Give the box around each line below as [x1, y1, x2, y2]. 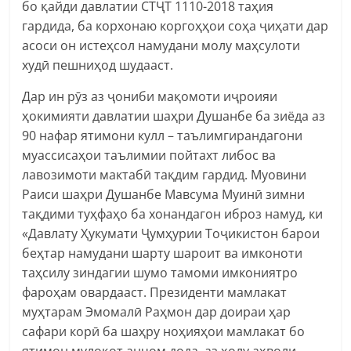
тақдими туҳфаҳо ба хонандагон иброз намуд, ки [22, 204, 324, 223]
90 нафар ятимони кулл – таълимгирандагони [22, 126, 303, 144]
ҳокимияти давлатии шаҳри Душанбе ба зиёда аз [22, 107, 326, 125]
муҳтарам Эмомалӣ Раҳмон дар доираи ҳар [22, 302, 291, 320]
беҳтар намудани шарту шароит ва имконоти [22, 244, 303, 262]
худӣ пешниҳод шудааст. [22, 56, 174, 74]
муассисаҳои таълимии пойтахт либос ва [22, 146, 277, 164]
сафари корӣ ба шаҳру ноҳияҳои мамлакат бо [22, 322, 306, 340]
